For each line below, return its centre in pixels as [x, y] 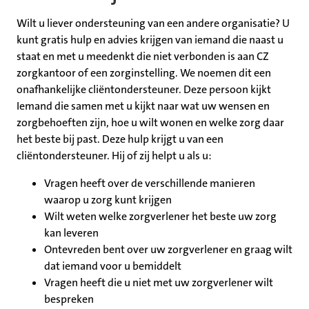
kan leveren [72, 233]
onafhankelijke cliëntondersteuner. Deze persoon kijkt [144, 90]
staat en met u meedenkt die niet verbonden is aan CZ [143, 57]
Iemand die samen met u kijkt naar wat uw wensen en [143, 106]
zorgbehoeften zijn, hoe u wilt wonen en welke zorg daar [150, 123]
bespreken [69, 299]
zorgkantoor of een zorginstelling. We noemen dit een [144, 73]
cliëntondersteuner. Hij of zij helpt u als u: [114, 156]
